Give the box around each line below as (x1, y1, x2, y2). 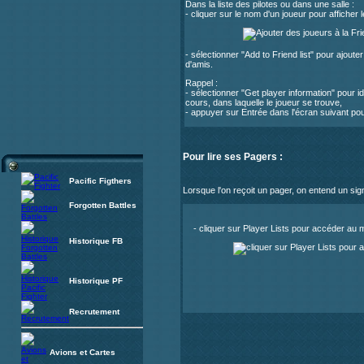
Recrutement (69, 307, 119, 316)
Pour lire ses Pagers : (183, 150, 283, 162)
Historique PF (69, 276, 123, 285)
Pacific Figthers (69, 176, 132, 185)
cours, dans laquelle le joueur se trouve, (185, 97, 342, 107)
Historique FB (69, 236, 123, 245)
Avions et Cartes (50, 348, 115, 357)
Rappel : (185, 77, 218, 88)
